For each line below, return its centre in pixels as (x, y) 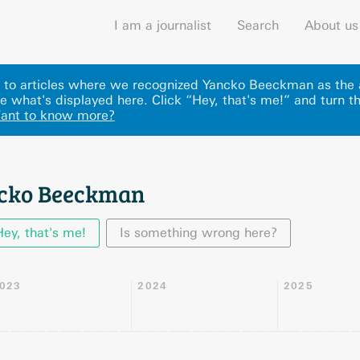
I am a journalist (163, 25)
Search (258, 25)
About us (331, 25)
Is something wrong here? (198, 233)
